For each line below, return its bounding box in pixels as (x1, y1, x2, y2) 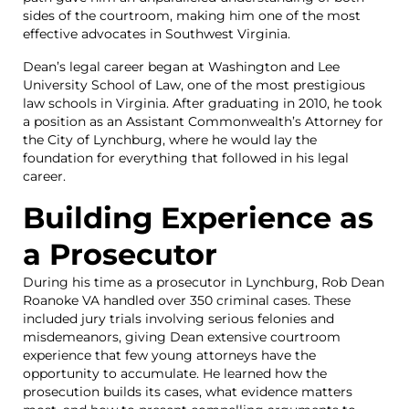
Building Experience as (23, 200, 373, 236)
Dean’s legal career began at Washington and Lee (23, 58, 340, 75)
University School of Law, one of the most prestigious (23, 77, 365, 93)
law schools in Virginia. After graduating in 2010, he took (23, 95, 382, 111)
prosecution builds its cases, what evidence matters (23, 383, 352, 400)
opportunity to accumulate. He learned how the (23, 365, 327, 382)
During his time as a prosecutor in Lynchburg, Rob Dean (23, 274, 384, 290)
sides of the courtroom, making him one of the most (23, 7, 361, 24)
